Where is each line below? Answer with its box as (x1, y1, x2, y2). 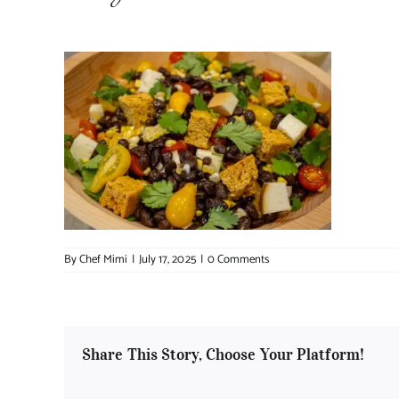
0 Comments (207, 250, 269, 270)
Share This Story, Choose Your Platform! (82, 345, 364, 365)
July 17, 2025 (139, 250, 196, 270)
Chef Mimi (79, 250, 128, 270)
